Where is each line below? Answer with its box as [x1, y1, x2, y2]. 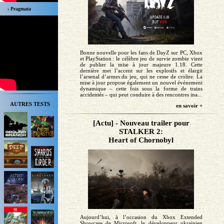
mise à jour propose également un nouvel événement [79, 79, 202, 85]
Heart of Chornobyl [108, 135, 174, 144]
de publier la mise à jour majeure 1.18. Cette [79, 61, 202, 67]
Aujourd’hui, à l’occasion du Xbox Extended [79, 214, 202, 220]
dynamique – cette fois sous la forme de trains [79, 85, 202, 91]
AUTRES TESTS [10, 101, 50, 107]
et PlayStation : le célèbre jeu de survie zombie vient [79, 55, 202, 61]
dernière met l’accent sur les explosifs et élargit [79, 67, 202, 73]
